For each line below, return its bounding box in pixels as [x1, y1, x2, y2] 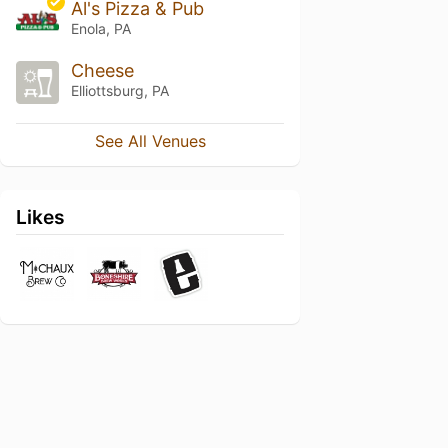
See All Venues [94, 130, 206, 151]
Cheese [70, 59, 134, 81]
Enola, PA [70, 20, 131, 37]
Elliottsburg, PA [70, 81, 169, 99]
